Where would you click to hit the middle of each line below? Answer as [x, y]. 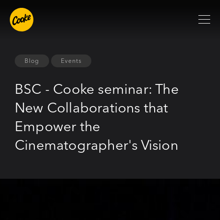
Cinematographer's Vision [96, 145]
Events [71, 61]
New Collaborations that [92, 108]
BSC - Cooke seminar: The [97, 89]
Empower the [58, 126]
